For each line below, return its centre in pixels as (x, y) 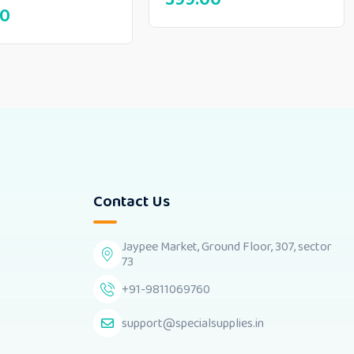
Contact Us (132, 202)
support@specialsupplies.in (193, 323)
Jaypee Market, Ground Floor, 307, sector (227, 247)
